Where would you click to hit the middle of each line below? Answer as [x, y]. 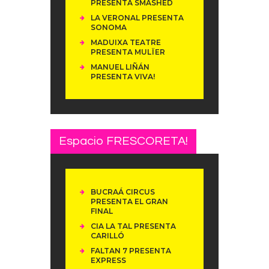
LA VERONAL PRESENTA [137, 18]
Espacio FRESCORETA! [123, 141]
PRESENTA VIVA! [123, 77]
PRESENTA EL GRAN [129, 202]
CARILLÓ [107, 236]
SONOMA [109, 28]
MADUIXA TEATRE [126, 43]
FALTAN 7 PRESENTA [131, 251]
